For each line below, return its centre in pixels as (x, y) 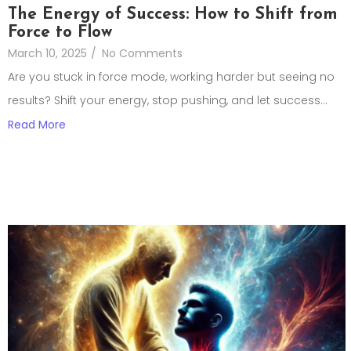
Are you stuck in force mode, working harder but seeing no (171, 77)
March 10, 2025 (47, 54)
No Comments (142, 54)
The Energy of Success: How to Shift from (173, 15)
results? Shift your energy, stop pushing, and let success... (168, 101)
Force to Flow (60, 33)
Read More (37, 125)
